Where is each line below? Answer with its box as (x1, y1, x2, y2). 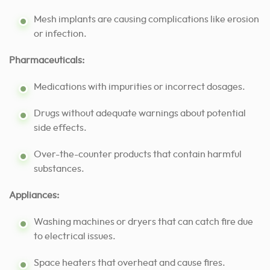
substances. (34, 164, 84, 174)
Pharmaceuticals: (9, 55, 84, 66)
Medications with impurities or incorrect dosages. (34, 82, 245, 92)
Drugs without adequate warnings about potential (34, 108, 246, 119)
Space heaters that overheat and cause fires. (34, 258, 225, 268)
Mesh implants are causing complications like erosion (34, 14, 259, 25)
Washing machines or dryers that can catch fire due (34, 217, 253, 227)
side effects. (34, 123, 87, 133)
